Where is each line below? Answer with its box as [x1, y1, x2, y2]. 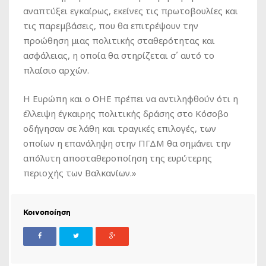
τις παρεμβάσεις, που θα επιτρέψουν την [23, 19, 198, 31]
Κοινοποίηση [23, 207, 71, 218]
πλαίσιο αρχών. [23, 64, 89, 76]
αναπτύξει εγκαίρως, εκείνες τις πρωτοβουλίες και [23, 4, 238, 17]
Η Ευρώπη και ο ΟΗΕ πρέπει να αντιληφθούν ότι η [23, 92, 238, 104]
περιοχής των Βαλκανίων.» [23, 166, 137, 179]
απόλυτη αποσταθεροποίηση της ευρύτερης [23, 151, 212, 164]
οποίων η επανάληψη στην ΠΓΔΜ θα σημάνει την [23, 137, 231, 149]
